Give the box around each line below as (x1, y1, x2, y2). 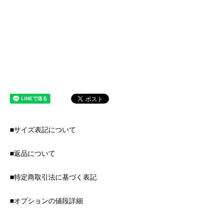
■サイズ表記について (10, 124, 76, 135)
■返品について (10, 148, 55, 158)
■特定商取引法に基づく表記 (10, 172, 97, 182)
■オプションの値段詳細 (10, 195, 83, 206)
